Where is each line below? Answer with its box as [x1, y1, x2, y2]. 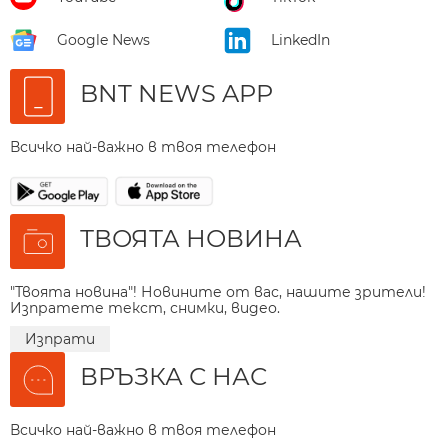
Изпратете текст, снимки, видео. [10, 298, 280, 317]
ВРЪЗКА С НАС [80, 361, 267, 391]
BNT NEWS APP [80, 78, 273, 108]
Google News [57, 31, 150, 50]
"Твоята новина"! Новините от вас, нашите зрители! [10, 282, 426, 301]
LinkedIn [271, 31, 330, 50]
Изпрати [25, 329, 95, 348]
